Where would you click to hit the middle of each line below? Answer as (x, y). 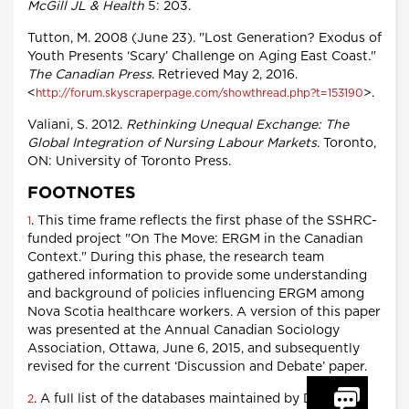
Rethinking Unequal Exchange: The (237, 126)
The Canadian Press (89, 75)
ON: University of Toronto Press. (129, 162)
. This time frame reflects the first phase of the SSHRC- (204, 221)
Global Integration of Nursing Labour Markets (172, 144)
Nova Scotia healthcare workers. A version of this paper (204, 313)
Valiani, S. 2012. (77, 126)
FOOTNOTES (82, 194)
